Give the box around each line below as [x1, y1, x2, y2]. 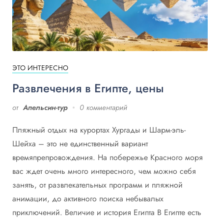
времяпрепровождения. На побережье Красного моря [12, 151, 203, 163]
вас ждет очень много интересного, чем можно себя [12, 165, 196, 177]
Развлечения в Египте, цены [12, 79, 164, 97]
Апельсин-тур [23, 102, 68, 113]
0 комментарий [80, 102, 127, 113]
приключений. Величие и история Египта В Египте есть [12, 206, 201, 218]
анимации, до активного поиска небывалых [12, 192, 164, 204]
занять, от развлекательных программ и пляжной [12, 179, 183, 191]
